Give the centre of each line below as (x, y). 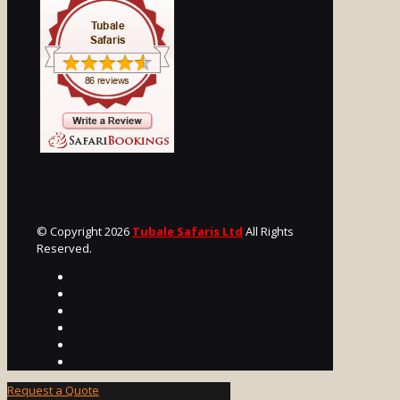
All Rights (270, 231)
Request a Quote (53, 390)
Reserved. (64, 248)
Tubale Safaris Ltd (187, 231)
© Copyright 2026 (84, 231)
